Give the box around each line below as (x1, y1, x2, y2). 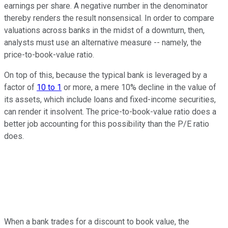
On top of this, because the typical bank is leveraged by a (4, 70, 207, 80)
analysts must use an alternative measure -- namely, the (4, 37, 202, 47)
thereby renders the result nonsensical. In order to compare (4, 13, 214, 23)
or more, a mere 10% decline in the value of (62, 82, 216, 92)
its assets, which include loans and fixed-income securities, (4, 94, 216, 104)
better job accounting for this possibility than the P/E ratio (4, 119, 209, 129)
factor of (4, 82, 37, 92)
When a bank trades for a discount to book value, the (4, 216, 189, 226)
